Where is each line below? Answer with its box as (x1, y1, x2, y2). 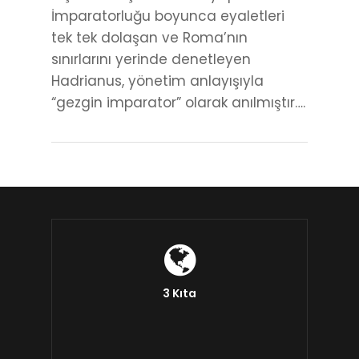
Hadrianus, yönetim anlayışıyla (51, 71, 264, 91)
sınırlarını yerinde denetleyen (51, 50, 251, 70)
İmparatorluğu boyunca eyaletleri (51, 6, 284, 26)
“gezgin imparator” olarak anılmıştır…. (51, 93, 305, 113)
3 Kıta (163, 285, 196, 302)
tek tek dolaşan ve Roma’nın (51, 28, 248, 48)
